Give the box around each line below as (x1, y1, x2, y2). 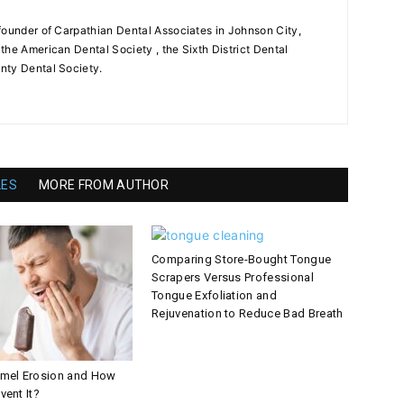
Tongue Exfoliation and (151, 289, 278, 303)
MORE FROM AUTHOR (39, 178, 170, 193)
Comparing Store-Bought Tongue (151, 252, 332, 267)
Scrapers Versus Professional (151, 271, 314, 285)
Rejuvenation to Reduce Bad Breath (151, 307, 344, 321)
